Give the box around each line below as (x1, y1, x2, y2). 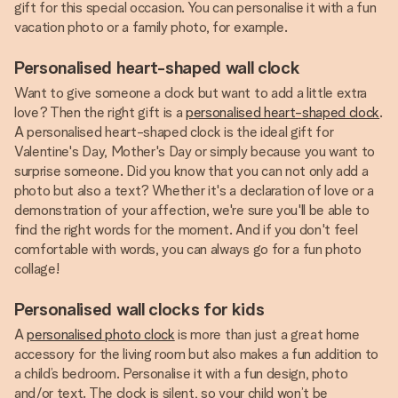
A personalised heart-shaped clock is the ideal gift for (14, 123, 334, 140)
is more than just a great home (174, 326, 360, 343)
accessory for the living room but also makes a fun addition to (14, 346, 379, 362)
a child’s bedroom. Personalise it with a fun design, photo (14, 365, 348, 382)
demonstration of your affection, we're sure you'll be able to (14, 202, 370, 219)
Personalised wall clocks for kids (14, 298, 265, 320)
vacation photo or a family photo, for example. (14, 19, 288, 36)
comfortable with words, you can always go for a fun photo (14, 241, 362, 258)
